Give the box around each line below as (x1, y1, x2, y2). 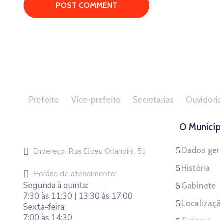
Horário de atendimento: (33, 169, 116, 179)
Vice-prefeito (71, 95, 121, 105)
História (181, 163, 210, 173)
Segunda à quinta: (23, 180, 88, 191)
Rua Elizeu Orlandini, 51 (68, 146, 146, 156)
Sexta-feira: (23, 201, 66, 213)
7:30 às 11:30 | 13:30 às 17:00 (23, 191, 133, 202)
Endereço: (33, 146, 66, 156)
